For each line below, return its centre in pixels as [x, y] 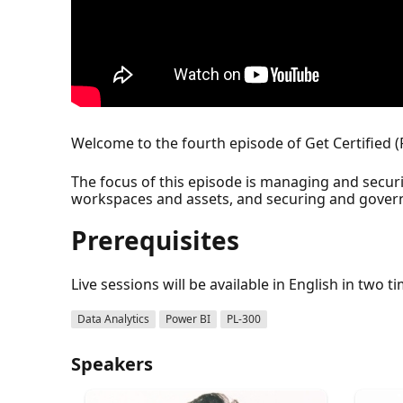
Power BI [188, 318]
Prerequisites [156, 240]
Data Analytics [114, 318]
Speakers [112, 363]
